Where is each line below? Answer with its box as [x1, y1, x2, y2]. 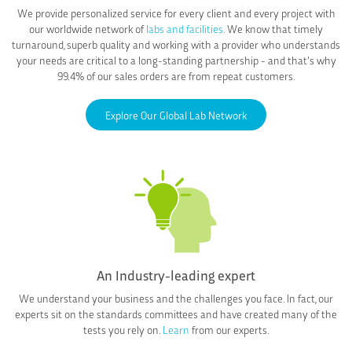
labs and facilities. [146, 20, 225, 35]
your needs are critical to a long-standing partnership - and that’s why [16, 52, 336, 67]
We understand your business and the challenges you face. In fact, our [19, 290, 333, 305]
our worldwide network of [29, 20, 146, 35]
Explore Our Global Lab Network [104, 107, 247, 122]
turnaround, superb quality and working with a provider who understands [12, 36, 340, 51]
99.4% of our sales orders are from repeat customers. [57, 68, 295, 82]
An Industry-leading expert [97, 264, 255, 284]
